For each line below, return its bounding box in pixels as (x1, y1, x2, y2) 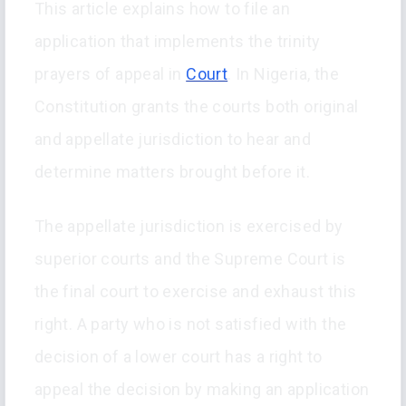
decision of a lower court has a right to (34, 347, 323, 367)
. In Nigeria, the (227, 64, 340, 84)
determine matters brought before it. (34, 162, 311, 182)
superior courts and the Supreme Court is (34, 249, 346, 269)
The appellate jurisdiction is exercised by (34, 217, 343, 237)
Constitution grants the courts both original (34, 97, 359, 117)
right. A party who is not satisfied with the (34, 314, 347, 334)
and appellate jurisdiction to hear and (34, 130, 311, 150)
